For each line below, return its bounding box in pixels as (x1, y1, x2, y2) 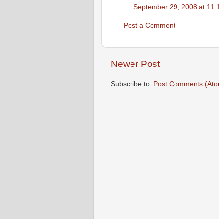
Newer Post (111, 59, 160, 69)
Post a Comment (124, 22, 175, 30)
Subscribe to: (111, 80, 153, 88)
